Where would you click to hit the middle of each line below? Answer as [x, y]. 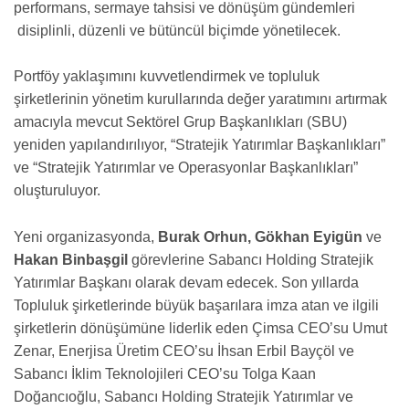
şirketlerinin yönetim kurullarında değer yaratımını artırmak [200, 100]
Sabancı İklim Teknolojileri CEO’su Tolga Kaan [165, 373]
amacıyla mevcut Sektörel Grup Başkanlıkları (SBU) [180, 122]
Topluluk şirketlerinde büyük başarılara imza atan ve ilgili [196, 305]
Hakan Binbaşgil [71, 259]
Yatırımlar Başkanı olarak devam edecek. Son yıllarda [186, 282]
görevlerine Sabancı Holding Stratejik [251, 259]
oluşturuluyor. [57, 191]
